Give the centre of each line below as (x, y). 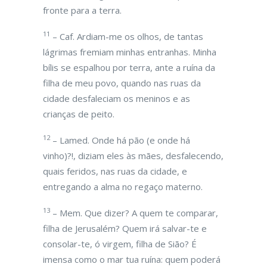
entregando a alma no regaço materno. (123, 187)
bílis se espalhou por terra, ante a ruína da (129, 67)
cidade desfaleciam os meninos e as (117, 98)
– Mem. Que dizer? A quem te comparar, (134, 213)
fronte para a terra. (82, 10)
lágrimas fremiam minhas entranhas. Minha (130, 52)
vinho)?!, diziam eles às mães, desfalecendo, (133, 156)
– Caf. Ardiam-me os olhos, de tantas (127, 36)
